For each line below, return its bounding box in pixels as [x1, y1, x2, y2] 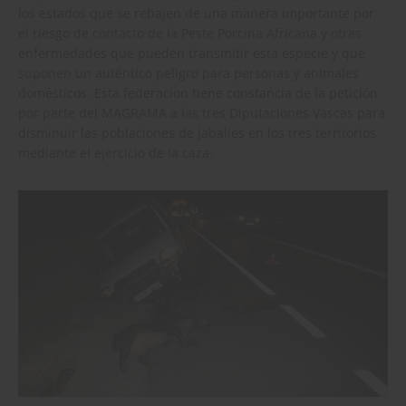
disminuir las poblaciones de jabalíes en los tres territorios [18, 123, 376, 141]
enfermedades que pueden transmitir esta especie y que [18, 43, 365, 62]
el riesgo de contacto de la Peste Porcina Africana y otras [18, 24, 362, 42]
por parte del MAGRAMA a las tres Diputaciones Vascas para [18, 103, 385, 121]
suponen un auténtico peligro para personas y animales [18, 63, 359, 82]
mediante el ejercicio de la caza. [18, 143, 213, 161]
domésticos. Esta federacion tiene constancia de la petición [18, 83, 378, 101]
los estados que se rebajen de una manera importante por [18, 4, 374, 22]
